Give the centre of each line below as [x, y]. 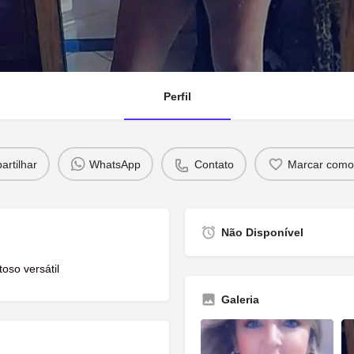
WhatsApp [115, 164]
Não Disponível [262, 232]
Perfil [177, 96]
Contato [214, 164]
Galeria [240, 299]
